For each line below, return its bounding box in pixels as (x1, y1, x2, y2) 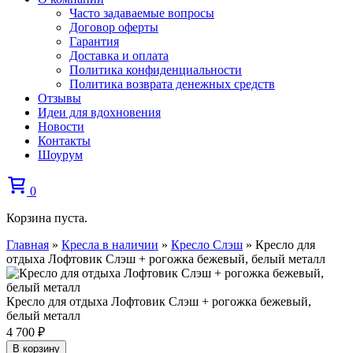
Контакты (38, 134, 91, 147)
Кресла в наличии (61, 238, 158, 251)
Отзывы (38, 91, 81, 105)
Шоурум (38, 148, 83, 162)
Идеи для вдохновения (38, 106, 161, 119)
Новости (38, 120, 84, 133)
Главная (6, 238, 49, 251)
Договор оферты (69, 20, 158, 34)
